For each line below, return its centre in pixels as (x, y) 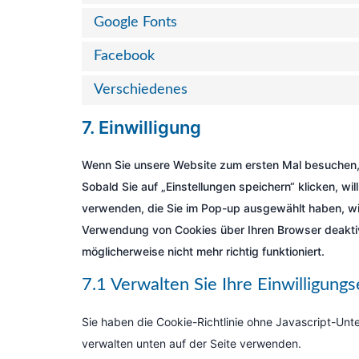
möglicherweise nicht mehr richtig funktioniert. (203, 251)
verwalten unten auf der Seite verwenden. (192, 343)
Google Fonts (135, 22)
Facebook (124, 56)
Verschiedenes (141, 90)
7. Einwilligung (141, 127)
